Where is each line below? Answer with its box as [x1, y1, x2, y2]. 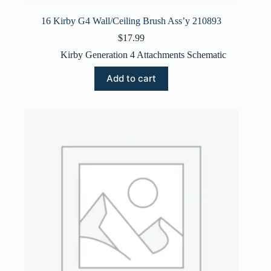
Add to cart [106, 73, 157, 85]
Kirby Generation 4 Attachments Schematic [60, 49, 227, 60]
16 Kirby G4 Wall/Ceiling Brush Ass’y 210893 [41, 15, 222, 26]
